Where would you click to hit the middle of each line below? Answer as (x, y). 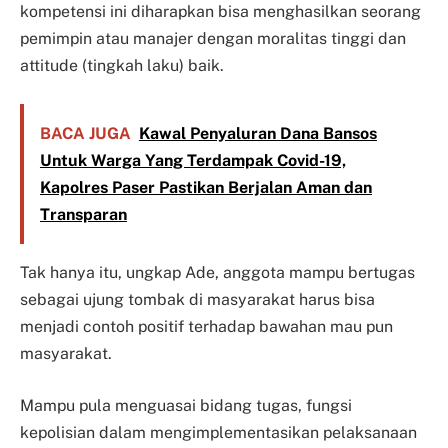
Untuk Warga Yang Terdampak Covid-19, (192, 160)
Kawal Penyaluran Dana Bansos (257, 133)
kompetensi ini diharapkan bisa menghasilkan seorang (220, 12)
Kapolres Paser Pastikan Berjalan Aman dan (205, 187)
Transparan (83, 214)
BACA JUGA (85, 133)
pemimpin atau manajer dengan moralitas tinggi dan (213, 39)
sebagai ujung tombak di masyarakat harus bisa (197, 300)
